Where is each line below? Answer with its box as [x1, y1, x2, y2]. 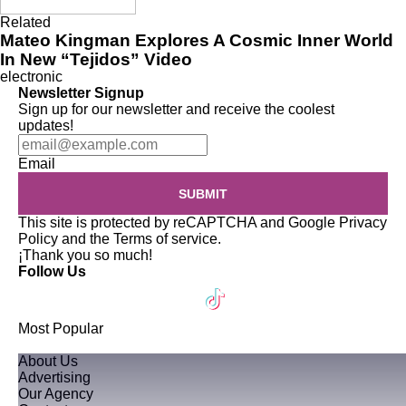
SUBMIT [179, 187, 227, 202]
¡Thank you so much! [18, 247, 152, 264]
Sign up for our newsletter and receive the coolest [18, 101, 334, 118]
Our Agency [18, 386, 93, 402]
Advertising [18, 370, 91, 386]
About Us [18, 353, 78, 370]
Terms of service [113, 231, 217, 247]
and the [58, 231, 113, 247]
